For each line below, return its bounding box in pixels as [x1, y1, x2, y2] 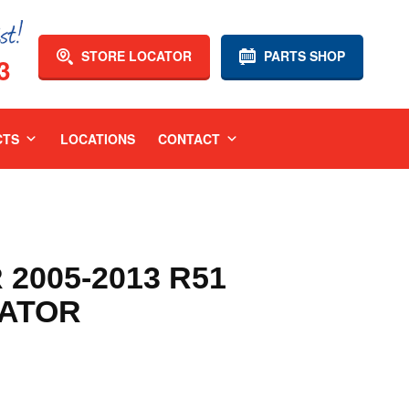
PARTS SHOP [260, 47, 345, 65]
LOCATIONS [59, 130, 135, 148]
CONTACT [157, 130, 220, 148]
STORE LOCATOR [78, 47, 192, 65]
